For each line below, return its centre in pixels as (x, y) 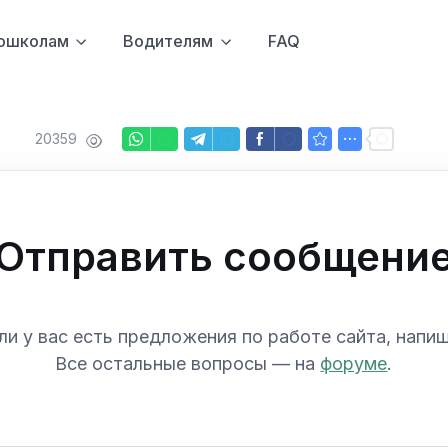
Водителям (168, 41)
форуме (354, 363)
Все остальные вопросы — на (188, 363)
